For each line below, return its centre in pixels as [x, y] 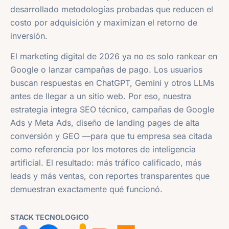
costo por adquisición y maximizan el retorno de [104, 22]
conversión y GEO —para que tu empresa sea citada [111, 136]
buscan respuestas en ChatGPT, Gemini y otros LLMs [112, 83]
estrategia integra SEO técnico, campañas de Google [112, 110]
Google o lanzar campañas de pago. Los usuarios [106, 70]
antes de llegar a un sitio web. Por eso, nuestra [101, 96]
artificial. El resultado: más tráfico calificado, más [106, 163]
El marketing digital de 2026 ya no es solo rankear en [114, 56]
